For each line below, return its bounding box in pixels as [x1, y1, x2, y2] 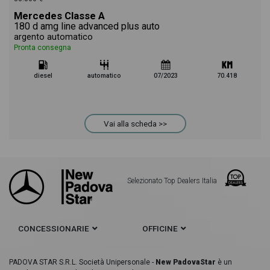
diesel [33, 72, 52, 80]
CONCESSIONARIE [18, 224, 89, 233]
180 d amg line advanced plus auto [14, 20, 160, 32]
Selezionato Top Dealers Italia [127, 177, 219, 185]
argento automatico [14, 32, 93, 42]
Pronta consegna [14, 43, 71, 52]
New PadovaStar [155, 258, 216, 266]
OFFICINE [142, 224, 178, 233]
